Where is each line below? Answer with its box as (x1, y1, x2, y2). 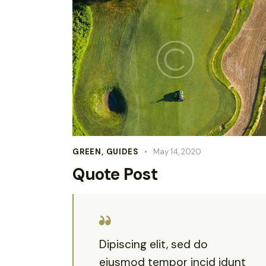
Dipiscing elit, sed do (99, 236, 208, 252)
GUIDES (106, 147, 139, 157)
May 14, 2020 (153, 147, 202, 157)
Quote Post (72, 163, 157, 186)
